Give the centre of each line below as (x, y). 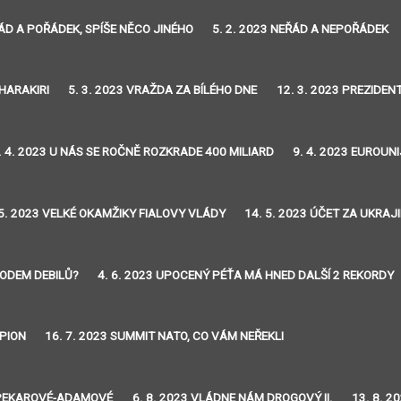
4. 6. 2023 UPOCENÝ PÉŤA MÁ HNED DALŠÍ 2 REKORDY (246, 275)
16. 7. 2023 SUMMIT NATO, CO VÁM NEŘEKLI (165, 337)
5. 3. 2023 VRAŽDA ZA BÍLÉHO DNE (163, 90)
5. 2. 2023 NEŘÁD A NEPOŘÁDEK (301, 29)
